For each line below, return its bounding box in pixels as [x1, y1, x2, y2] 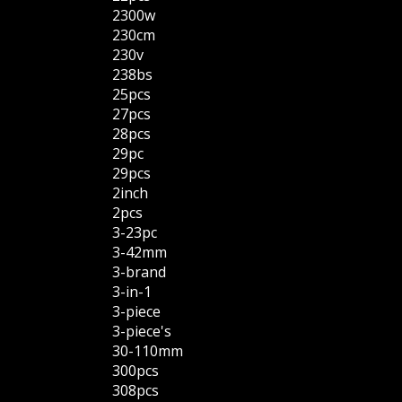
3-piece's [112, 321, 172, 342]
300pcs [112, 361, 160, 381]
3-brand [112, 262, 167, 283]
